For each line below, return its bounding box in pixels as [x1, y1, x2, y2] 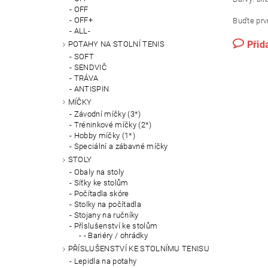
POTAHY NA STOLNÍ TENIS [68, 39, 165, 48]
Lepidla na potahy [74, 257, 137, 266]
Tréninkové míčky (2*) [74, 120, 152, 130]
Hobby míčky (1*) [74, 131, 135, 141]
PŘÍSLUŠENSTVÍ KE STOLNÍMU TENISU [68, 244, 210, 254]
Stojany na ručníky [74, 211, 139, 220]
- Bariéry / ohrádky [83, 231, 148, 240]
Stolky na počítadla [74, 200, 141, 209]
